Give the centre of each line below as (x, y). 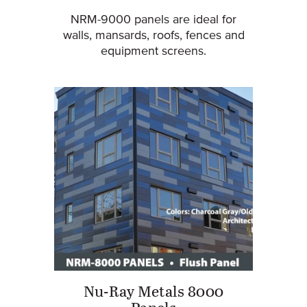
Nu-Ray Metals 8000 (153, 293)
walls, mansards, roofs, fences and (153, 35)
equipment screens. (153, 51)
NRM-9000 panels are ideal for (153, 20)
